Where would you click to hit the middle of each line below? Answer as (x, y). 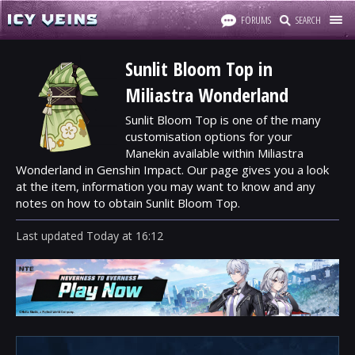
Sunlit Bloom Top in (199, 69)
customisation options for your (209, 136)
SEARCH (308, 20)
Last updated (51, 236)
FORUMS (256, 20)
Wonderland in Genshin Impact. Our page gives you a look (172, 170)
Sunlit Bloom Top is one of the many (223, 120)
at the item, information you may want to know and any (166, 186)
